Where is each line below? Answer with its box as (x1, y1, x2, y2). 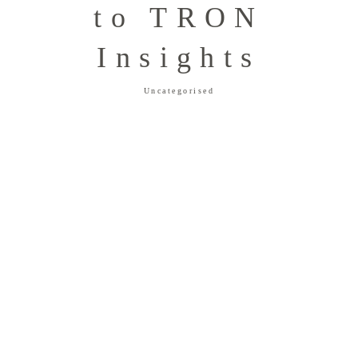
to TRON (93, 2, 265, 34)
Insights (97, 42, 261, 74)
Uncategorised (143, 86, 215, 96)
